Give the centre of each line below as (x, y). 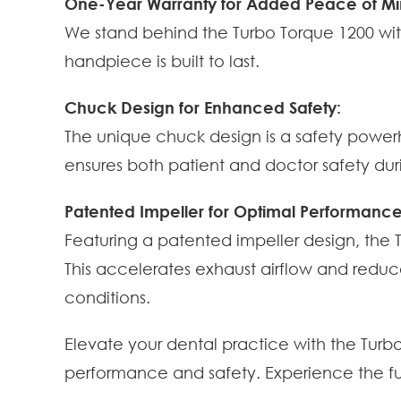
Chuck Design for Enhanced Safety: (203, 108)
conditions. (107, 298)
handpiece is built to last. (162, 61)
